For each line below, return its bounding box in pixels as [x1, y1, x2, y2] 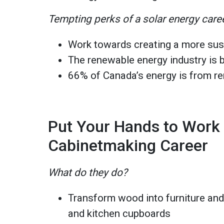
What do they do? [48, 166, 128, 178]
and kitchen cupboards [68, 207, 171, 219]
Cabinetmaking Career [48, 135, 208, 155]
